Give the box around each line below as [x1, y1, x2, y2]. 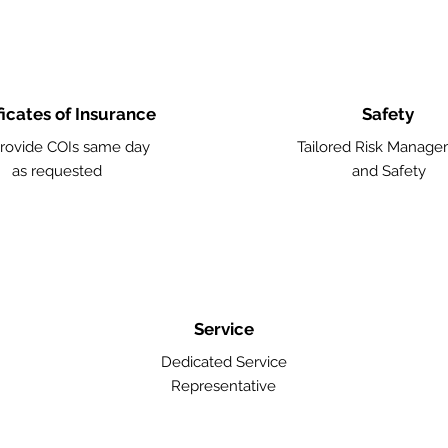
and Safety [351, 162, 426, 180]
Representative [171, 377, 276, 395]
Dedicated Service [160, 353, 287, 371]
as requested [11, 162, 102, 180]
